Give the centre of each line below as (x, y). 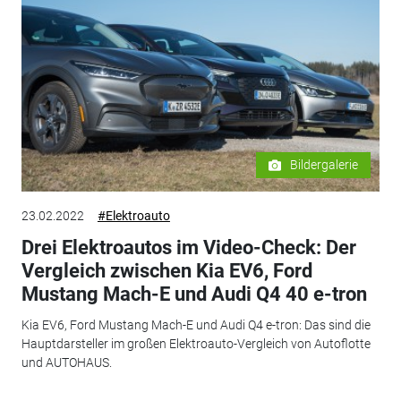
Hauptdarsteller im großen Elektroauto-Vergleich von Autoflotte (196, 343)
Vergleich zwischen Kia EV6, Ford (166, 271)
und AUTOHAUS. (66, 362)
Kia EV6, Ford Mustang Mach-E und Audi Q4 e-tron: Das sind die (196, 324)
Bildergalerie (324, 165)
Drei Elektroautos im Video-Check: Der (188, 248)
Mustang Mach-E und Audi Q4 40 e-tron (194, 294)
